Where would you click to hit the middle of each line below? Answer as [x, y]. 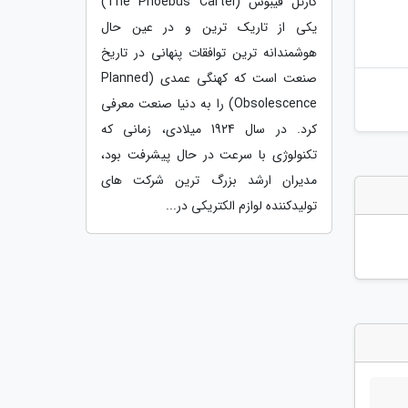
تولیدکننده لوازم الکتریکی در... [241, 205]
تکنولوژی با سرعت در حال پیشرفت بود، [209, 154]
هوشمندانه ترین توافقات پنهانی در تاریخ [209, 52]
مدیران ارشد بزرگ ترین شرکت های [209, 180]
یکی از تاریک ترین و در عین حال [209, 27]
